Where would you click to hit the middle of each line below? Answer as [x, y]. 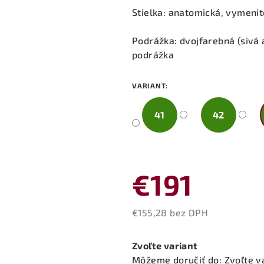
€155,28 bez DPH [170, 212]
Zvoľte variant [165, 245]
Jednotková [157, 226]
